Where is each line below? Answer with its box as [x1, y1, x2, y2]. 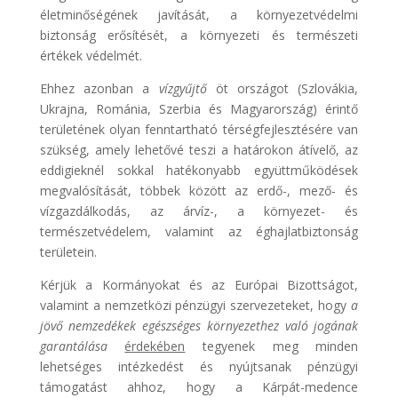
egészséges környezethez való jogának [142, 316, 359, 334]
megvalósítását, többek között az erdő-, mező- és [39, 181, 359, 199]
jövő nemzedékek [39, 316, 143, 334]
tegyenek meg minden [185, 337, 359, 354]
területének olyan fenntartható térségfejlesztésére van [39, 120, 359, 138]
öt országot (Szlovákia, [206, 79, 359, 97]
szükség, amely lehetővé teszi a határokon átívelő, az [39, 140, 359, 158]
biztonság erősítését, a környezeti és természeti [39, 26, 359, 44]
